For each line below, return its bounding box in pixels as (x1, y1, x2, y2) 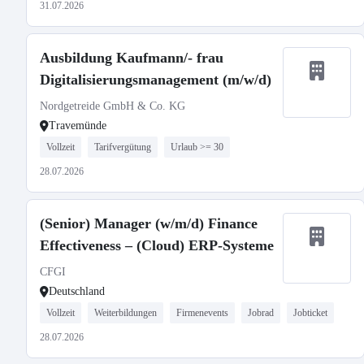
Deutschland (49, 285, 105, 297)
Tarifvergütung (94, 141, 151, 153)
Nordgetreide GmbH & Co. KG (40, 100, 185, 112)
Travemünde (49, 119, 106, 132)
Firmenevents (176, 307, 228, 318)
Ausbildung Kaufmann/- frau (40, 50, 223, 66)
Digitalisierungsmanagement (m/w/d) (40, 71, 271, 88)
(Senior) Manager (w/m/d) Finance (40, 215, 258, 232)
